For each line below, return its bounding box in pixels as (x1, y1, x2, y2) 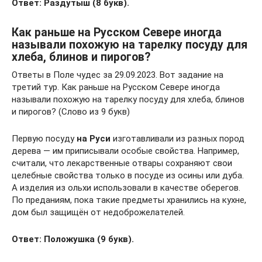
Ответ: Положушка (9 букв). (12, 234, 134, 244)
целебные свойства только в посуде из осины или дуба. (12, 170, 244, 181)
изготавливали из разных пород (111, 133, 244, 144)
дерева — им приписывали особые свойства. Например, (12, 146, 239, 156)
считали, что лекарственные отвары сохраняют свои (12, 158, 232, 168)
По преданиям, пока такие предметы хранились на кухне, (12, 195, 246, 205)
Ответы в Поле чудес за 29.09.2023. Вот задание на (12, 70, 223, 80)
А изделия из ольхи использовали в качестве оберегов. (12, 182, 240, 193)
